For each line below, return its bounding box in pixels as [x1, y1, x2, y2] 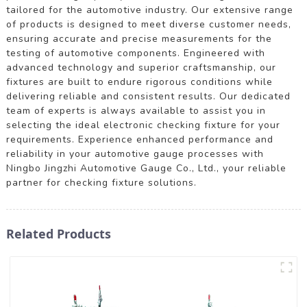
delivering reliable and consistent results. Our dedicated [5, 89, 291, 103]
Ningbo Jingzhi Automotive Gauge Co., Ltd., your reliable [5, 161, 286, 175]
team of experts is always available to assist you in [5, 103, 266, 117]
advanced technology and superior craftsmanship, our [5, 60, 276, 74]
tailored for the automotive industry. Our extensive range [5, 3, 293, 16]
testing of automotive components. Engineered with [5, 46, 265, 60]
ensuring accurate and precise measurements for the [5, 32, 272, 45]
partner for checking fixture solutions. [5, 175, 197, 189]
